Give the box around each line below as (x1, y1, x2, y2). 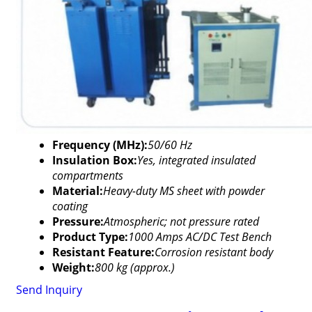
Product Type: (52, 229, 128, 244)
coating (52, 198, 88, 214)
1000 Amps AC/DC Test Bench (127, 229, 272, 244)
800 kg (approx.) (94, 260, 175, 275)
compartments (52, 168, 123, 183)
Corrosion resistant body (154, 244, 273, 260)
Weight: (52, 260, 95, 275)
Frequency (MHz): (52, 137, 148, 153)
